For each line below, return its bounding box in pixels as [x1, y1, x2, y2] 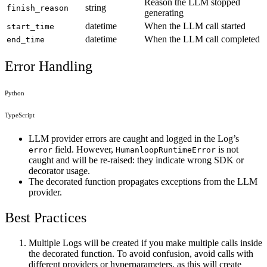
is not [216, 144, 238, 155]
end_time [7, 35, 45, 45]
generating [144, 8, 184, 18]
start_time [7, 22, 54, 32]
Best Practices [5, 210, 86, 226]
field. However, [52, 144, 116, 155]
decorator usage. [29, 166, 90, 176]
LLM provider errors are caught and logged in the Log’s [29, 133, 239, 144]
